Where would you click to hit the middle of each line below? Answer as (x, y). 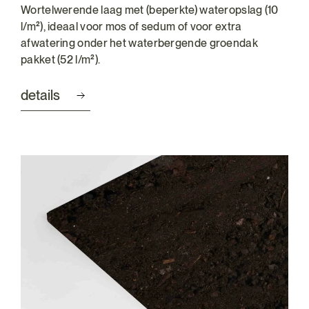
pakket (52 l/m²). (61, 60)
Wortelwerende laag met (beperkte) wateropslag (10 (150, 10)
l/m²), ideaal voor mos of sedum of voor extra (131, 27)
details (40, 95)
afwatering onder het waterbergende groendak (139, 43)
